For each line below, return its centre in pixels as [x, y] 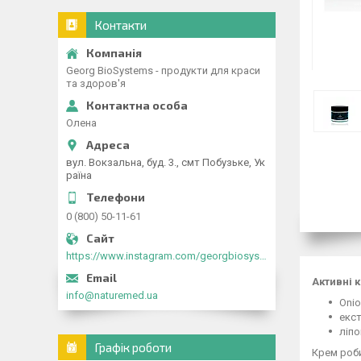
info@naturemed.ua [112, 295]
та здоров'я [96, 83]
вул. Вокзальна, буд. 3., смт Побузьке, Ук [166, 162]
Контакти [120, 25]
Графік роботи [133, 347]
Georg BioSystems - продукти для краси [163, 71]
